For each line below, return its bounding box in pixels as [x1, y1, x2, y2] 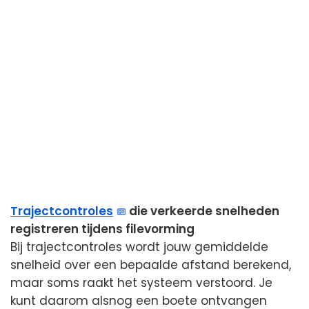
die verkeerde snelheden [126, 203, 280, 220]
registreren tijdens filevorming [10, 221, 195, 238]
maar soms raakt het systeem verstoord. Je [10, 275, 272, 292]
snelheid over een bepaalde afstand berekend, [10, 257, 291, 274]
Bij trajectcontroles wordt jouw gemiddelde [10, 239, 268, 256]
